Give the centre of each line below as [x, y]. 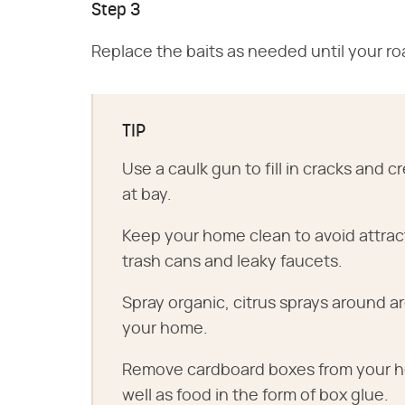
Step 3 [116, 11]
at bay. [147, 196]
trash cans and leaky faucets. [232, 263]
